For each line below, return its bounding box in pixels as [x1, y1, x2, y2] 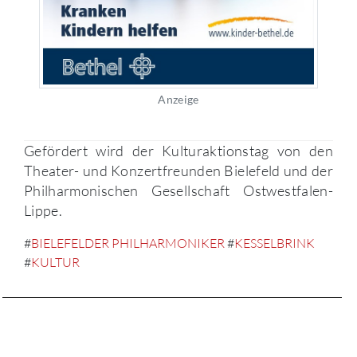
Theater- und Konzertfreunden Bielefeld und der [24, 162, 333, 180]
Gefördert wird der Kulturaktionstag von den [24, 142, 333, 160]
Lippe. [24, 202, 63, 220]
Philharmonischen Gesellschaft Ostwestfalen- [24, 182, 333, 200]
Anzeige [158, 92, 199, 107]
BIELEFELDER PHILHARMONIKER [31, 235, 225, 252]
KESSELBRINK [234, 235, 315, 252]
